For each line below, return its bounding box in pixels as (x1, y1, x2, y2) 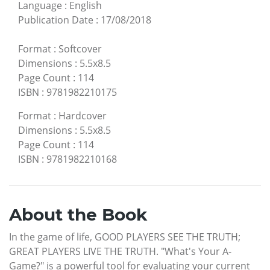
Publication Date (18, 13, 93, 27)
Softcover (58, 42, 102, 55)
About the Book (9, 204, 147, 225)
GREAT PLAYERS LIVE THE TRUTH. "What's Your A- (9, 244, 231, 258)
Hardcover (58, 108, 107, 122)
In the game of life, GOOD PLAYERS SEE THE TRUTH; (9, 230, 240, 243)
